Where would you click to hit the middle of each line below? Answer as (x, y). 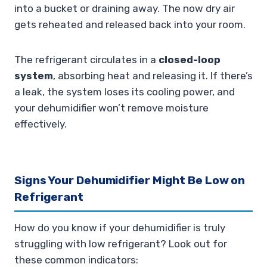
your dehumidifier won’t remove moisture (111, 108)
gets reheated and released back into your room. (130, 24)
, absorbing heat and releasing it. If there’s (153, 75)
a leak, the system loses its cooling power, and (125, 91)
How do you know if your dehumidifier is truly (120, 228)
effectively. (41, 124)
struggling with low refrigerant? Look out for (121, 244)
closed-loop (190, 59)
